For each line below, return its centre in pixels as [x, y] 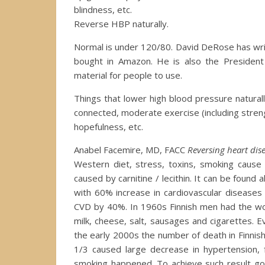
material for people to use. [128, 75]
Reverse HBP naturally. [121, 23]
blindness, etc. [103, 9]
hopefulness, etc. [109, 126]
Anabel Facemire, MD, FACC [131, 149]
